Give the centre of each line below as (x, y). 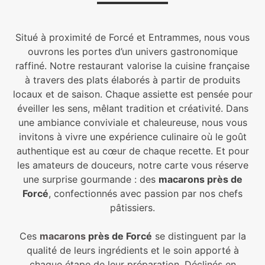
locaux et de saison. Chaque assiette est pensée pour (132, 94)
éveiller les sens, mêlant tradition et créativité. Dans (132, 108)
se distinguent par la (199, 236)
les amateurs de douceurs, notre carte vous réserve (132, 165)
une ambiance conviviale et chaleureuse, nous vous (132, 122)
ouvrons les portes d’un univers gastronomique (132, 51)
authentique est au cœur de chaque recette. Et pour (132, 151)
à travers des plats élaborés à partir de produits (132, 80)
